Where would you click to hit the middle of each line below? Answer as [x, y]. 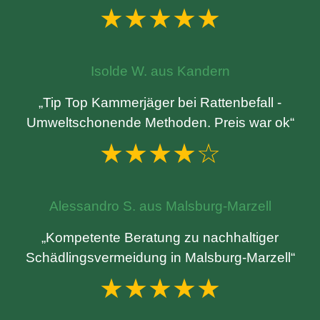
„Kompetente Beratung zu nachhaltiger [160, 237]
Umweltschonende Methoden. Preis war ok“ [160, 122]
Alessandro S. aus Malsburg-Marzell [160, 206]
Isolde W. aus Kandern [160, 71]
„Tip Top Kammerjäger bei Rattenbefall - [160, 102]
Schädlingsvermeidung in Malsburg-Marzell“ [160, 257]
